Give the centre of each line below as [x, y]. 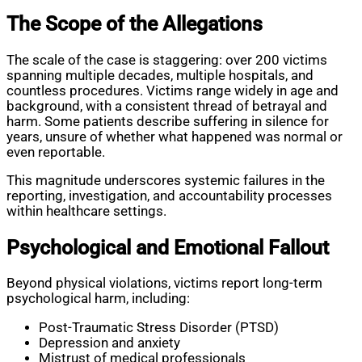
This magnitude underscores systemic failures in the [166, 181]
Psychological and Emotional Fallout [168, 247]
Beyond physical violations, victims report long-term [164, 284]
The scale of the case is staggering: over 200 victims [167, 60]
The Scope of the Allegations [135, 24]
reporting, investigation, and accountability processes [169, 196]
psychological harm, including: [98, 299]
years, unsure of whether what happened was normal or [175, 137]
